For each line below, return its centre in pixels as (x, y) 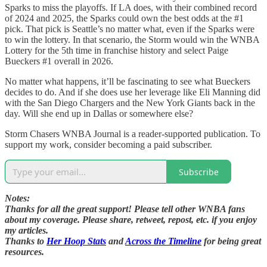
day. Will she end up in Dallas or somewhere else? (99, 114)
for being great (231, 241)
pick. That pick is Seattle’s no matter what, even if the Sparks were (130, 29)
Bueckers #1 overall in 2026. (59, 61)
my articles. (27, 231)
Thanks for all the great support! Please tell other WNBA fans (125, 209)
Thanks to (26, 241)
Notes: (17, 198)
